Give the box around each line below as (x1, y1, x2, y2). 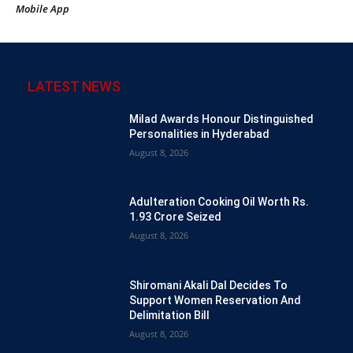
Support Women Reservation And (129, 293, 302, 307)
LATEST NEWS (28, 77, 121, 95)
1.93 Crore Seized (129, 210, 222, 224)
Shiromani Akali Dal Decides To (129, 278, 288, 292)
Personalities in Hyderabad (129, 127, 270, 140)
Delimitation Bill (129, 308, 210, 321)
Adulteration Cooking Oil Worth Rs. (129, 195, 310, 209)
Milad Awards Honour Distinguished (129, 112, 314, 125)
